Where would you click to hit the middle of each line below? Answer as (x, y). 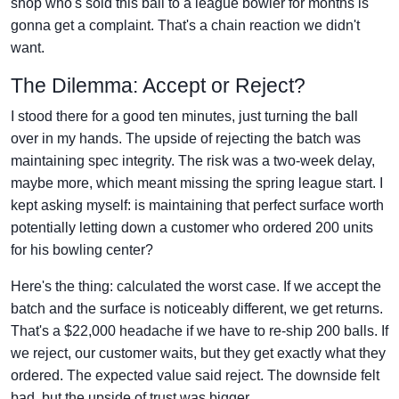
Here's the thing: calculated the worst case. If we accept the (196, 287)
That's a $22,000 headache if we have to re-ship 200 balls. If (199, 331)
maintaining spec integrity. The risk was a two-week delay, (193, 161)
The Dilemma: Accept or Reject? (158, 86)
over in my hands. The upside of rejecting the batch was (186, 139)
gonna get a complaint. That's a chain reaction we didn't (185, 26)
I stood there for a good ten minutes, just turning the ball (184, 117)
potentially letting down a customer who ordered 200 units (192, 228)
